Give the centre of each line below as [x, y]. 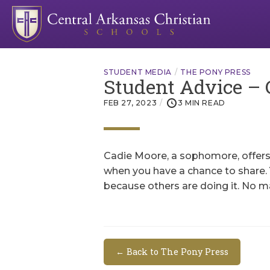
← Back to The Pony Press [172, 251]
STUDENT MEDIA [138, 72]
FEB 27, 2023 [130, 102]
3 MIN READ [201, 102]
